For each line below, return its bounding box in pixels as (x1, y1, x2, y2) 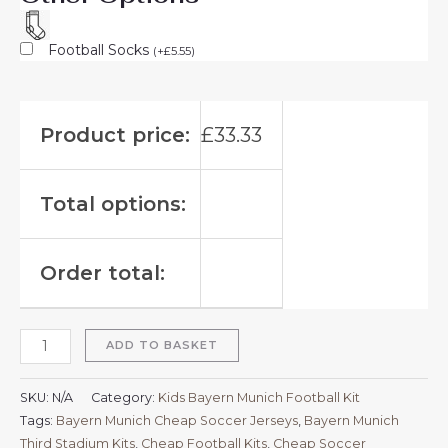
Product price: (40, 123, 190, 148)
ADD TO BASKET (105, 338, 218, 353)
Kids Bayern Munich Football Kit (158, 389, 360, 405)
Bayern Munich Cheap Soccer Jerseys (56, 412, 298, 428)
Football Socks (48, 41, 153, 60)
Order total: (40, 261, 165, 286)
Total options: (40, 192, 186, 217)
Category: (91, 389, 158, 405)
